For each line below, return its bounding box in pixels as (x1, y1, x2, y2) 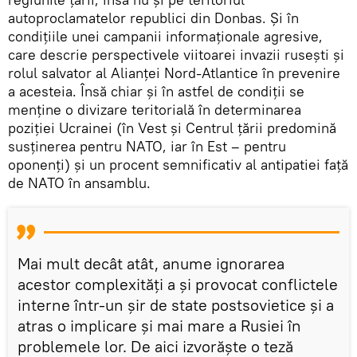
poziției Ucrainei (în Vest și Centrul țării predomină (8, 118, 336, 137)
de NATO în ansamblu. (8, 173, 151, 192)
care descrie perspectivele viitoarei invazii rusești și (8, 45, 344, 64)
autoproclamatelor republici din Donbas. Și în (8, 8, 299, 27)
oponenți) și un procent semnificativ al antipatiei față (8, 155, 348, 174)
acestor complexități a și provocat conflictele (18, 273, 338, 294)
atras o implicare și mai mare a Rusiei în (18, 315, 301, 335)
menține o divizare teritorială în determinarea (8, 100, 301, 119)
